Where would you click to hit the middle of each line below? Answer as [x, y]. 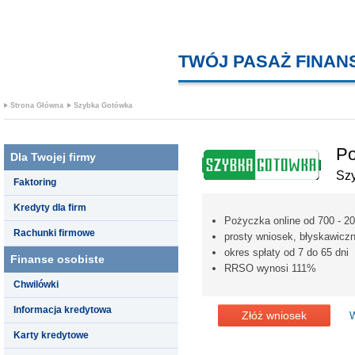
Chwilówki [36, 284]
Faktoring [35, 182]
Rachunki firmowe [54, 233]
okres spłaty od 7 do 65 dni [286, 252]
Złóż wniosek [274, 315]
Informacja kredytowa [63, 309]
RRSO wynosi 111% [270, 268]
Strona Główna [37, 105]
